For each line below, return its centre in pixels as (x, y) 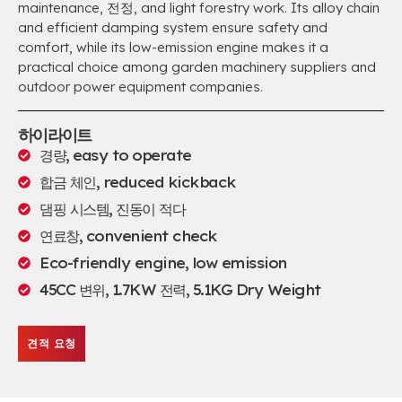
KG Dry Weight (266, 290)
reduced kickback (169, 182)
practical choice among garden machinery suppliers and (197, 67)
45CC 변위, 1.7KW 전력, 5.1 (125, 290)
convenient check (151, 236)
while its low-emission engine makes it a (202, 47)
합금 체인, (71, 182)
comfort (44, 47)
